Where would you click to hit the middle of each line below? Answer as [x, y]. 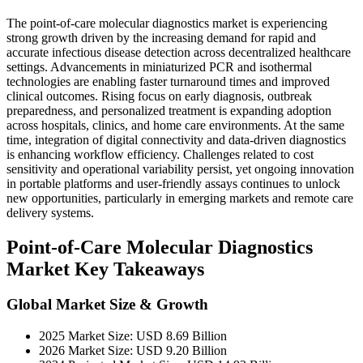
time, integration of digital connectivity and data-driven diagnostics [176, 139]
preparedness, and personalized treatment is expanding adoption [169, 110]
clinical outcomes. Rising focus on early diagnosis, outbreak [159, 96]
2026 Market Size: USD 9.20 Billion [133, 351]
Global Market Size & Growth [107, 305]
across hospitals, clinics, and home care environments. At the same [175, 125]
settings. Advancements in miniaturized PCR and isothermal [159, 66]
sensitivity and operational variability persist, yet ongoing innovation [180, 169]
